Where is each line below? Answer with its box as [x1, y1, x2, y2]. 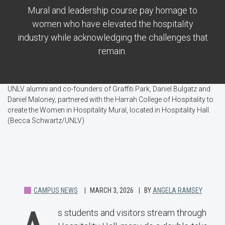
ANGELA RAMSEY [152, 186, 202, 195]
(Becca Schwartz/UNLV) [8, 117, 84, 125]
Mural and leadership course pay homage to [28, 5, 197, 16]
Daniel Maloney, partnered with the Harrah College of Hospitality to [8, 95, 213, 104]
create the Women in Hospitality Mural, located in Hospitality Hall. [8, 106, 210, 115]
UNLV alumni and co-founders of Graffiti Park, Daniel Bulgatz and [8, 85, 210, 93]
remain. [98, 46, 127, 57]
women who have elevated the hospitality [32, 19, 193, 30]
